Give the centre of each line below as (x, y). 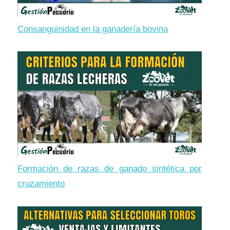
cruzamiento (41, 184)
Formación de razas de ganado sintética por (110, 169)
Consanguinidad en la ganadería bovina (93, 29)
